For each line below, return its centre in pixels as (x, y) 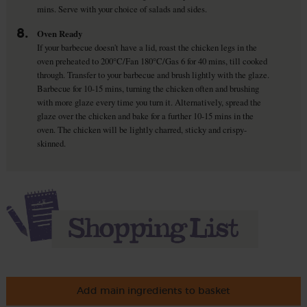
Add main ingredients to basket (153, 290)
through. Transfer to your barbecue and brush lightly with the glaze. (153, 75)
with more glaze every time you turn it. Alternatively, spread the (149, 102)
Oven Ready (59, 34)
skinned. (51, 144)
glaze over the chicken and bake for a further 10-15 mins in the (145, 116)
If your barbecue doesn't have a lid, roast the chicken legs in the (147, 48)
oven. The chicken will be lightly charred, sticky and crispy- (142, 130)
